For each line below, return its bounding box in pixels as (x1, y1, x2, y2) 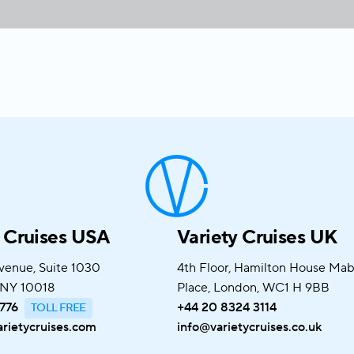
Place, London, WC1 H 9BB (177, 280, 330, 296)
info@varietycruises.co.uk (177, 319, 322, 335)
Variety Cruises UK (177, 226, 337, 250)
